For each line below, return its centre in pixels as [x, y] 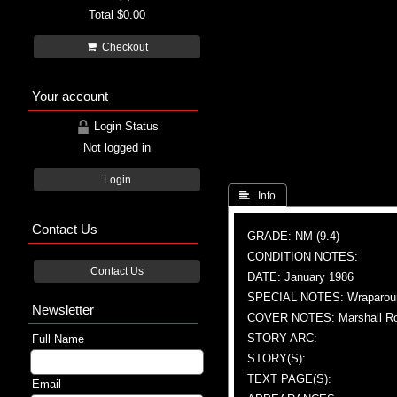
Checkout [122, 47]
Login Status [124, 126]
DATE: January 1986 [300, 276]
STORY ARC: [282, 338]
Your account [70, 96]
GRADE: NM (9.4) [293, 236]
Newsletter [63, 309]
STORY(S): [276, 358]
